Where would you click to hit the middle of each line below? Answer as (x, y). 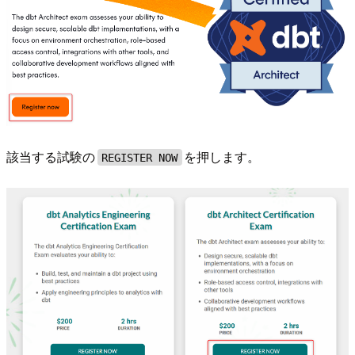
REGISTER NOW (140, 157)
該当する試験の (51, 157)
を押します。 (222, 157)
